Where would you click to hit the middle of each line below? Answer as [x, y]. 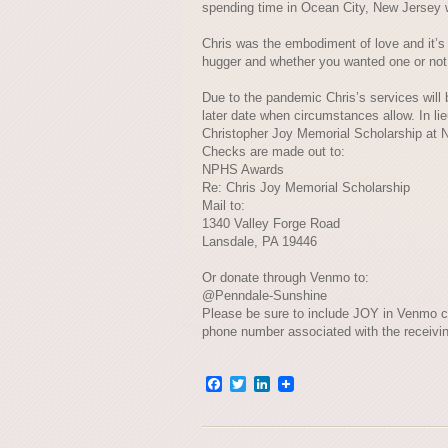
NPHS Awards [243, 169]
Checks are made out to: [273, 151]
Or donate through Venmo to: [285, 277]
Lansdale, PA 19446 [259, 241]
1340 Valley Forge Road [271, 223]
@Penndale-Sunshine [264, 295]
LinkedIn [300, 383]
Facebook [257, 383]
